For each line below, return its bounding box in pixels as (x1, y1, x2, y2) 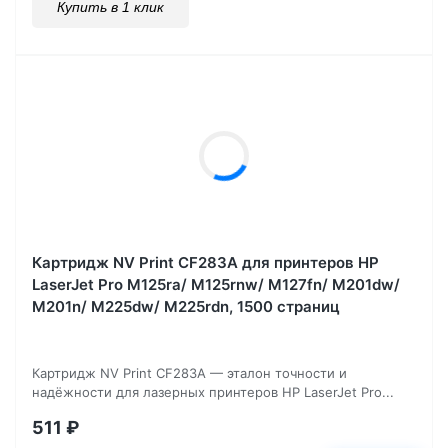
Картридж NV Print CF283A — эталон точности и (32, 364, 347, 381)
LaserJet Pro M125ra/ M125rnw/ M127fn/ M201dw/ (32, 274, 400, 294)
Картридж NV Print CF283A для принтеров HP (32, 252, 379, 272)
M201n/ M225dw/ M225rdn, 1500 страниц (32, 296, 340, 316)
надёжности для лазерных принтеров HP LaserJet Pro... (32, 383, 394, 400)
